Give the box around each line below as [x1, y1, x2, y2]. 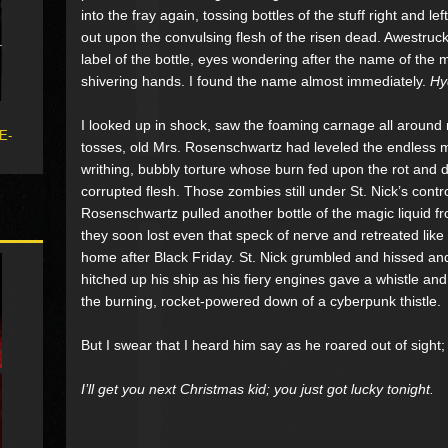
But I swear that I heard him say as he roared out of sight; [81, 336, 445, 353]
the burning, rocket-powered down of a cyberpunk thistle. [81, 292, 441, 309]
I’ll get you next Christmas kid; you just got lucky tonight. [81, 380, 434, 397]
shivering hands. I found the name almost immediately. [81, 72, 430, 89]
